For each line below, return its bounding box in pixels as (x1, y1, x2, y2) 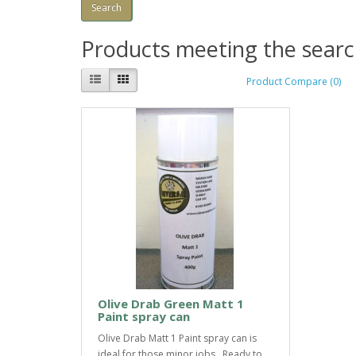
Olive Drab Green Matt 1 (98, 295, 244, 311)
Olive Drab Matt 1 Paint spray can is (98, 331, 257, 345)
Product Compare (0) (246, 75, 341, 89)
